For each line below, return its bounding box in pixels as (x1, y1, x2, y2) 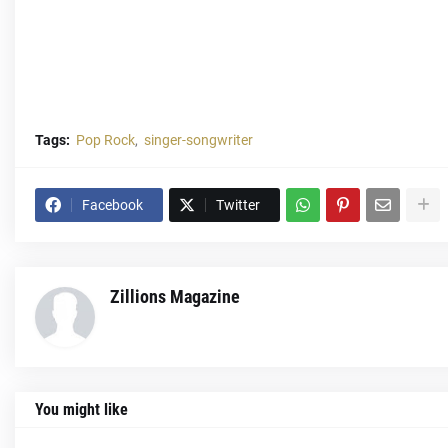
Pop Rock (76, 132, 135, 148)
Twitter (216, 197, 260, 213)
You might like (35, 400, 128, 419)
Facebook (82, 197, 143, 213)
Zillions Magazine (110, 286, 240, 307)
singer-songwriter (144, 132, 253, 148)
